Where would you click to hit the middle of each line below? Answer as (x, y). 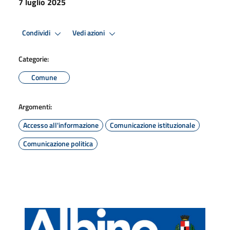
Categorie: (34, 59)
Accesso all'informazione (61, 125)
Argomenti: (35, 106)
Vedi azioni (89, 33)
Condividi (37, 33)
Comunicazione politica (58, 143)
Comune (44, 77)
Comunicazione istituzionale (152, 125)
